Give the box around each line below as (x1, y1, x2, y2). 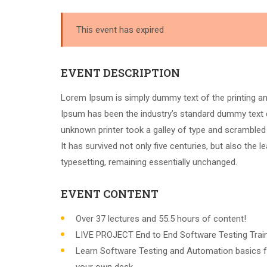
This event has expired (76, 24, 164, 35)
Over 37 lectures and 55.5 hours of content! (76, 213, 246, 224)
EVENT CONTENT (61, 187, 159, 201)
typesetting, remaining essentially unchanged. (61, 157, 237, 167)
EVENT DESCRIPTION (61, 66, 180, 80)
